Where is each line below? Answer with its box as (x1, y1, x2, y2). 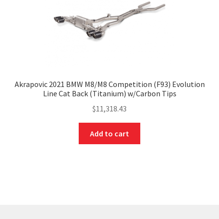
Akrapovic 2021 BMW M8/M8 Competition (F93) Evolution (14, 79, 205, 89)
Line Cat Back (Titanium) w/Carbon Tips (43, 88, 176, 99)
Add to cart (90, 128, 129, 138)
